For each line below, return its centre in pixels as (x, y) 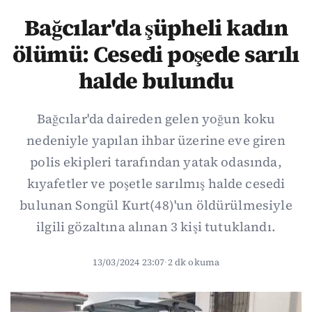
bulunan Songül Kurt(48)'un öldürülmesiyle (156, 205)
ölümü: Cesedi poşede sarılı (156, 54)
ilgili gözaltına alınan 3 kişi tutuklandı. (156, 227)
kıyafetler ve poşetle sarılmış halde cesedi (156, 184)
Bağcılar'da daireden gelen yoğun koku (156, 119)
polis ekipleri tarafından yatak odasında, (156, 162)
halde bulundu (156, 81)
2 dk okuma (194, 262)
